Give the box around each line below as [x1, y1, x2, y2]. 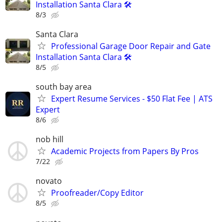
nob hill [36, 134, 63, 145]
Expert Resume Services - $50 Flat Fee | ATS [51, 93, 213, 105]
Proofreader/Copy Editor [51, 187, 144, 199]
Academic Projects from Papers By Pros [51, 146, 199, 157]
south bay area [36, 81, 92, 93]
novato [36, 175, 62, 187]
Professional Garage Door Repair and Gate [51, 40, 211, 52]
